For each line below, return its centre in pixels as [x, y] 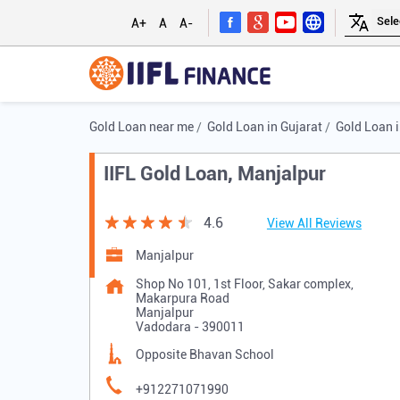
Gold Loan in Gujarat [264, 127]
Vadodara [163, 327]
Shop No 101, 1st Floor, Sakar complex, [244, 284]
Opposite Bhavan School [204, 355]
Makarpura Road [182, 299]
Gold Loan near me [141, 127]
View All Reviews [314, 224]
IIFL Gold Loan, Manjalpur [214, 174]
